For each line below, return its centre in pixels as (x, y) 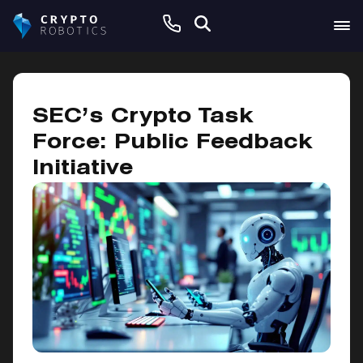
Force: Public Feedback (173, 143)
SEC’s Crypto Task (143, 117)
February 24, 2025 (288, 98)
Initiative (83, 169)
